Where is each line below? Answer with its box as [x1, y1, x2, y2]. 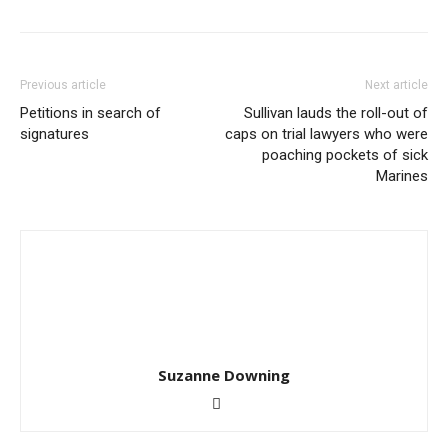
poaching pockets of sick [262, 146, 428, 164]
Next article [365, 78, 428, 92]
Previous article [20, 78, 106, 92]
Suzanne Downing [158, 365, 290, 385]
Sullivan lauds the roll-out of [244, 104, 428, 122]
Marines [376, 167, 428, 185]
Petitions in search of [20, 104, 161, 122]
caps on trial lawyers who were [225, 125, 428, 143]
